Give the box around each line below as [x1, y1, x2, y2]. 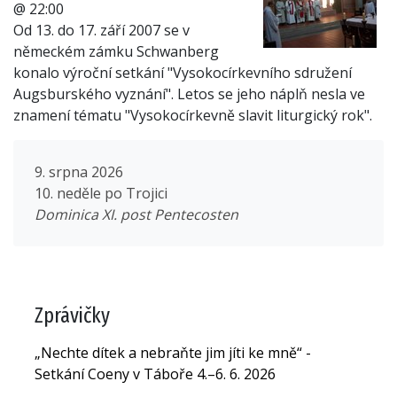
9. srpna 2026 [35, 162, 123, 183]
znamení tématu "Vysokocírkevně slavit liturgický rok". [13, 105, 372, 126]
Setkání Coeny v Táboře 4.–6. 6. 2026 [35, 363, 276, 384]
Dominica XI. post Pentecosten [35, 205, 238, 225]
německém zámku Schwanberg [13, 42, 219, 62]
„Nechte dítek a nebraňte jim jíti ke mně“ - [35, 342, 311, 362]
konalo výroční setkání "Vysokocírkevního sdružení [13, 63, 352, 83]
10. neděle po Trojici [35, 183, 167, 204]
